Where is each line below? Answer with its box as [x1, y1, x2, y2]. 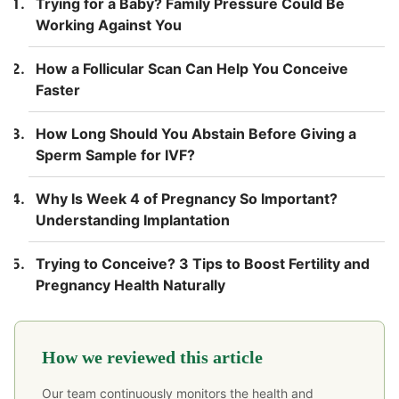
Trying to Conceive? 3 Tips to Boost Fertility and [36, 254, 370, 273]
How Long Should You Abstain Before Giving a [36, 124, 356, 142]
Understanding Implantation [36, 210, 230, 229]
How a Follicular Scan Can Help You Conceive [36, 59, 348, 77]
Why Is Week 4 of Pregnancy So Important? [36, 189, 338, 208]
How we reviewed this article [42, 346, 263, 367]
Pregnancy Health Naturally [36, 275, 225, 294]
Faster [36, 80, 80, 99]
